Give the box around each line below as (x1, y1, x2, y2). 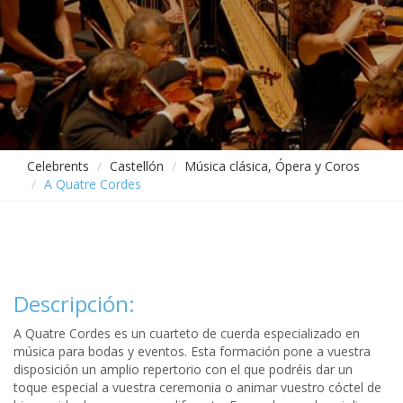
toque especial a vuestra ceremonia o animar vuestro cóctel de (13, 379, 381, 396)
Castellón (110, 157, 164, 175)
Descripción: (13, 289, 135, 318)
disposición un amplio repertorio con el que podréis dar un (13, 361, 353, 378)
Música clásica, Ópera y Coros (184, 157, 360, 175)
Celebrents (27, 157, 89, 175)
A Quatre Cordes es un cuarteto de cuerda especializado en (13, 325, 360, 342)
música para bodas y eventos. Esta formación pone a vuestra (13, 343, 371, 360)
